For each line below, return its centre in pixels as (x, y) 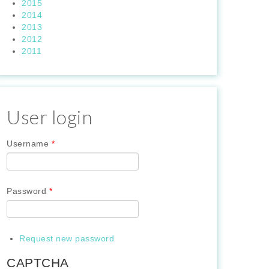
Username (29, 144)
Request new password (67, 239)
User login (50, 117)
